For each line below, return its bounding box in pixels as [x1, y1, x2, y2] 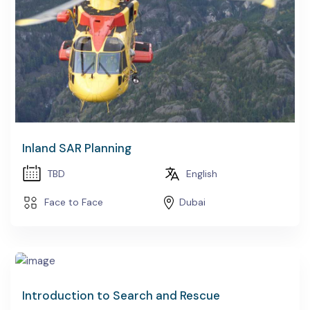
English [185, 167, 217, 180]
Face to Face [44, 196, 103, 209]
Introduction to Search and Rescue [22, 287, 220, 303]
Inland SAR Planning [22, 140, 131, 156]
